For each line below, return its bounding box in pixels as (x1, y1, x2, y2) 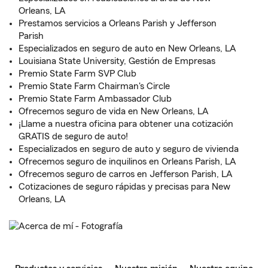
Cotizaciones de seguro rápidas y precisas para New (19, 182, 230, 191)
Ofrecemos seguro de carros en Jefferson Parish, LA (19, 169, 233, 179)
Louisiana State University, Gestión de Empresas (19, 56, 215, 66)
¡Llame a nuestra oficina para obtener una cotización (19, 119, 233, 129)
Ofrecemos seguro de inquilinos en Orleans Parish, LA (19, 157, 236, 166)
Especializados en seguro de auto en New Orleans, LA (19, 44, 236, 53)
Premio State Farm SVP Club (19, 69, 136, 78)
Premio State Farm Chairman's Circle (19, 81, 170, 91)
